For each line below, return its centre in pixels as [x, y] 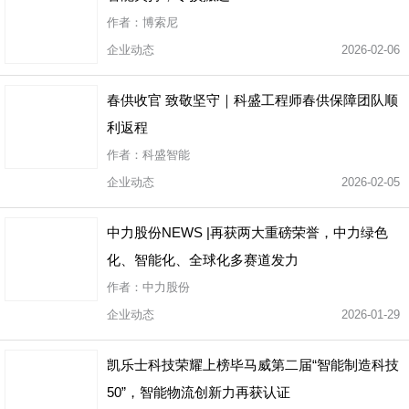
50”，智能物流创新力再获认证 [199, 392]
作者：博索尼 [146, 22]
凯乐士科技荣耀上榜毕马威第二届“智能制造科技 [253, 365]
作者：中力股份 [152, 287]
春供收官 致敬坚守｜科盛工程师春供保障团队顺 [252, 100]
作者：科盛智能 [152, 155]
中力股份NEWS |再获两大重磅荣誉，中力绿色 [247, 232]
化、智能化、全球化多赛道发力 [203, 260]
